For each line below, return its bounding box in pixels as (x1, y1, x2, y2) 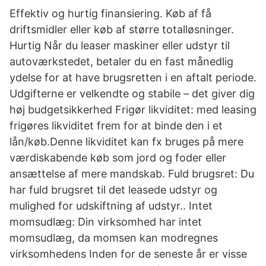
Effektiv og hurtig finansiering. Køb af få (9, 7, 211, 20)
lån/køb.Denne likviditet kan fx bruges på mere (9, 135, 243, 148)
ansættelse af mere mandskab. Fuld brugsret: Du (9, 167, 254, 180)
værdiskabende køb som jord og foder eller (9, 151, 226, 164)
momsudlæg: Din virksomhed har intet (9, 216, 202, 228)
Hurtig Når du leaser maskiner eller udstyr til (9, 39, 230, 52)
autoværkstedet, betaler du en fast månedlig (9, 55, 233, 68)
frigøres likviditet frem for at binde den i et (9, 119, 223, 132)
